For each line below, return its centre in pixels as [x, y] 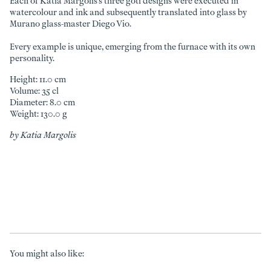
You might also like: [47, 253]
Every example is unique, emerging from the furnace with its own [132, 47]
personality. [32, 58]
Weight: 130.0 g [38, 114]
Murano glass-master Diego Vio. [70, 24]
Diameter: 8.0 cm [42, 102]
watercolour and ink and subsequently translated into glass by [128, 12]
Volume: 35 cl [34, 91]
